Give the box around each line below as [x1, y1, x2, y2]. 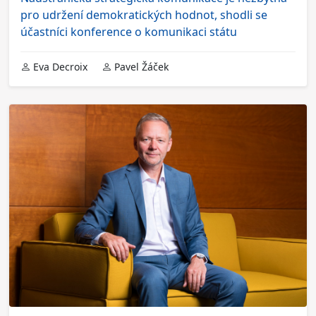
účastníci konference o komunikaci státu [20, 24, 237, 40]
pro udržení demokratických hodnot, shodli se [20, 7, 267, 23]
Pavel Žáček [111, 60, 169, 74]
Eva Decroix [30, 60, 87, 74]
